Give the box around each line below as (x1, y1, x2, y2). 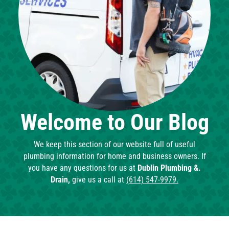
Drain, (51, 175, 70, 185)
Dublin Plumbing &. (138, 163, 201, 173)
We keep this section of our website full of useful (34, 140, 195, 150)
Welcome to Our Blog (20, 109, 209, 136)
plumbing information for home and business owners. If (23, 151, 206, 162)
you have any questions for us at (28, 163, 138, 173)
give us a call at (70, 175, 126, 185)
